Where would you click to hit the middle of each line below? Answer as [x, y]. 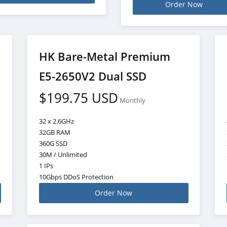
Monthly [132, 100]
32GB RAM [54, 133]
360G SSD [53, 144]
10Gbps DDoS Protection [76, 177]
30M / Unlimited [63, 155]
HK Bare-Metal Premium [104, 56]
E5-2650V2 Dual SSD [92, 76]
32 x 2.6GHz [56, 121]
